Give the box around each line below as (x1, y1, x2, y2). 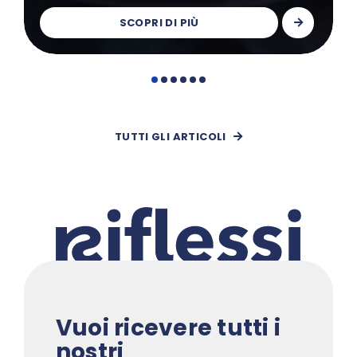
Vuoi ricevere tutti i (55, 312, 281, 343)
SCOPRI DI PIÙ (119, 15, 199, 31)
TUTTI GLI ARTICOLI (114, 129, 226, 145)
